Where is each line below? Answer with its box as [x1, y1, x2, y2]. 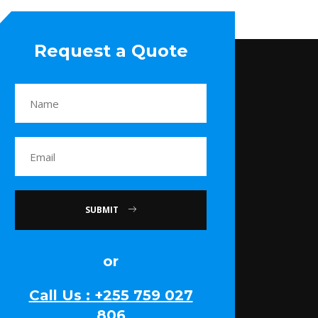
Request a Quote [33, 40, 188, 62]
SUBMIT [85, 204, 121, 216]
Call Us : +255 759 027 [28, 287, 193, 305]
